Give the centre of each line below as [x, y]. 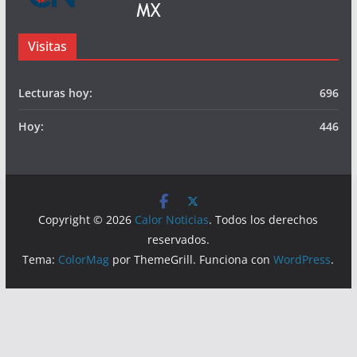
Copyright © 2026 [87, 340]
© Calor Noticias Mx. [73, 28]
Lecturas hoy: [55, 214]
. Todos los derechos [264, 340]
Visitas [47, 167]
